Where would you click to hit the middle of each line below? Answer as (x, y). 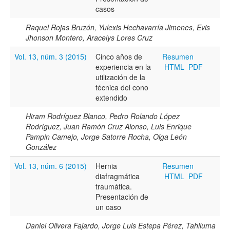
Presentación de (122, 196)
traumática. (114, 186)
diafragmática (118, 176)
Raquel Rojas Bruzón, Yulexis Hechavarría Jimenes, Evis (118, 27)
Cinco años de (119, 56)
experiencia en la (123, 66)
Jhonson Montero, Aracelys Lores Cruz (89, 37)
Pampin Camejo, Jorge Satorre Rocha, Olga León (106, 136)
